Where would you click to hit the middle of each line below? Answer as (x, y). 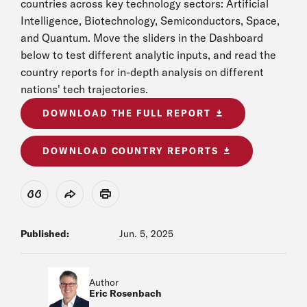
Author (104, 282)
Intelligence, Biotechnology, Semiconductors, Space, (150, 21)
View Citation (60, 198)
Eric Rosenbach (125, 293)
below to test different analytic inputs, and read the (148, 55)
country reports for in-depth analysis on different (142, 72)
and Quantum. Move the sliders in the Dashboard (142, 38)
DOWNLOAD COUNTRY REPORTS (131, 151)
